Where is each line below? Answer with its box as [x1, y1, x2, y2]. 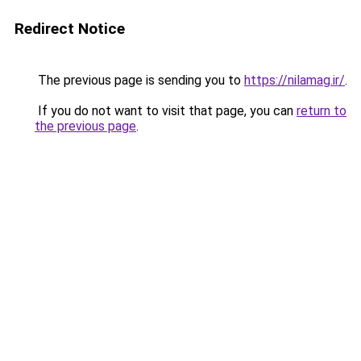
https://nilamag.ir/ [244, 73, 345, 88]
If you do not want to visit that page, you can [35, 103, 297, 118]
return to [297, 103, 346, 118]
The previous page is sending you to [35, 73, 244, 88]
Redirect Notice [15, 19, 125, 38]
